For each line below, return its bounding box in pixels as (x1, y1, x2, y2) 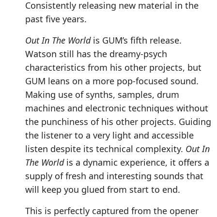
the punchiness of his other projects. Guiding (25, 116, 211, 128)
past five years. (25, 13, 87, 25)
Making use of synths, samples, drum (25, 89, 179, 101)
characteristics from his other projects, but (25, 62, 201, 74)
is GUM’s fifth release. (91, 34, 182, 46)
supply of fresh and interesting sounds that (25, 170, 203, 182)
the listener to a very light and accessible (25, 129, 194, 141)
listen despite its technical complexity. (25, 143, 186, 155)
